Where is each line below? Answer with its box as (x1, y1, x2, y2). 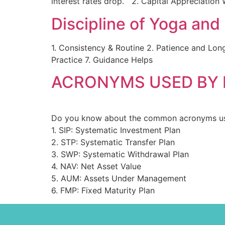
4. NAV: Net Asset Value (51, 161, 141, 172)
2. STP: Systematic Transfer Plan (51, 137, 175, 148)
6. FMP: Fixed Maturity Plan (51, 185, 155, 196)
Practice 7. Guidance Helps (51, 54, 153, 65)
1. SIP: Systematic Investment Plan (51, 125, 180, 136)
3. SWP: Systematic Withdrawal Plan (51, 149, 189, 160)
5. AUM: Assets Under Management (51, 173, 186, 184)
